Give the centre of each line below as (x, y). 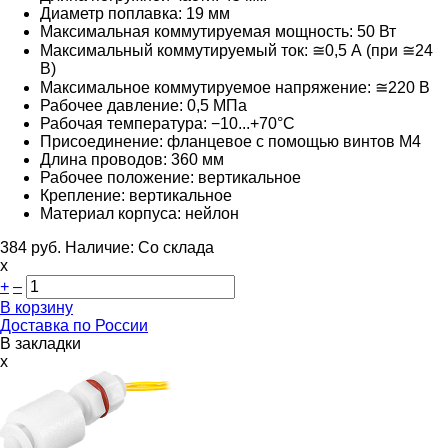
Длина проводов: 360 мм (132, 159)
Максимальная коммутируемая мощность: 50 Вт (218, 31)
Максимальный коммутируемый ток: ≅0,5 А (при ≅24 (236, 50)
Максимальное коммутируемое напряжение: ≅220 (227, 87)
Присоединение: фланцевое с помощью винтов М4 (230, 141)
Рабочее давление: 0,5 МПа (143, 105)
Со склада (176, 247)
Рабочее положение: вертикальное (170, 177)
